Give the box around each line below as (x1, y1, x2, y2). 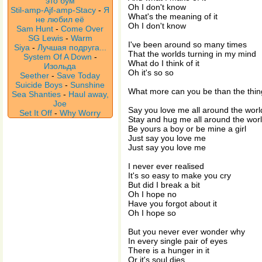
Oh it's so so (128, 68, 174, 77)
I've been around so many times (128, 40, 247, 49)
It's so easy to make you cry (128, 171, 231, 180)
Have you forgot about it (128, 199, 217, 208)
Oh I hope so (128, 208, 176, 218)
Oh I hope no (128, 189, 177, 199)
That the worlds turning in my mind (128, 49, 256, 58)
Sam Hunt (16, 24, 54, 33)
